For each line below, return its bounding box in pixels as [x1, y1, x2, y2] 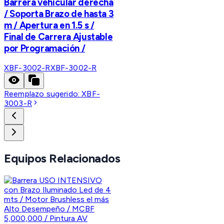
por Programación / [4, 42, 85, 54]
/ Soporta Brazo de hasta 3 [4, 7, 114, 19]
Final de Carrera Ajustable [4, 30, 113, 42]
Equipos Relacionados [4, 151, 120, 166]
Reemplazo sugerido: [4, 89, 82, 99]
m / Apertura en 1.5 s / [4, 19, 94, 31]
